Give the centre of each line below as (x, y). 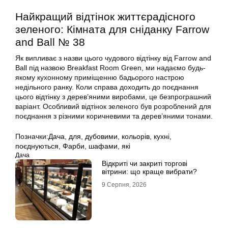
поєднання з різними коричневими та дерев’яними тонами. (114, 116)
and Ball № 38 (50, 42)
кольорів (136, 137)
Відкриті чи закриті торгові (145, 164)
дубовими (101, 137)
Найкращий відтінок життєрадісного (105, 17)
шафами (103, 146)
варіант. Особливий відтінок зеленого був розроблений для (113, 107)
